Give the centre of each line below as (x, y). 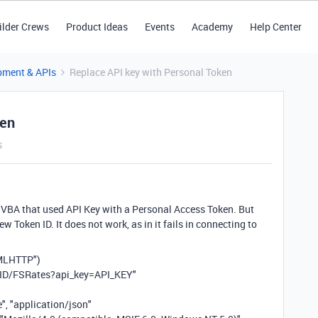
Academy (212, 27)
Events (159, 27)
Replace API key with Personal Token (151, 72)
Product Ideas (97, 27)
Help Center (275, 27)
